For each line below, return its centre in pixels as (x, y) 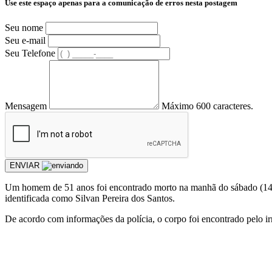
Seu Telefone (30, 53)
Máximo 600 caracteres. (207, 106)
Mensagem (26, 106)
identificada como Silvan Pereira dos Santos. (90, 198)
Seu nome (24, 27)
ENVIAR (26, 165)
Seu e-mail (25, 40)
